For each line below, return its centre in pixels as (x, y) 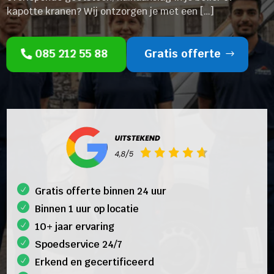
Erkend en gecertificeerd (95, 262)
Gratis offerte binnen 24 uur (101, 191)
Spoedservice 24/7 (79, 244)
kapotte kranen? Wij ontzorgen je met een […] (111, 11)
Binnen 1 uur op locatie (87, 209)
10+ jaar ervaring (75, 226)
